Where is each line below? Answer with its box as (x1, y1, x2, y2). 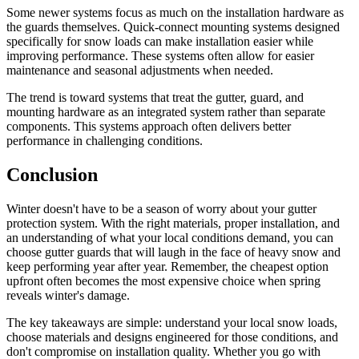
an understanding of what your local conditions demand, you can (6, 230, 333, 244)
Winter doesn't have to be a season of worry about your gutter (6, 201, 317, 216)
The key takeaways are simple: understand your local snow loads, (6, 315, 337, 329)
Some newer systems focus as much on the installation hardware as (6, 5, 344, 19)
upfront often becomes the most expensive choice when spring (6, 273, 321, 288)
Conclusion (6, 163, 98, 185)
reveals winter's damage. (6, 288, 130, 302)
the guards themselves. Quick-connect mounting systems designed (6, 19, 340, 34)
